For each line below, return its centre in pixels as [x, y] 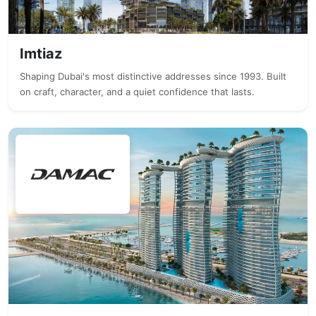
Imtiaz [41, 54]
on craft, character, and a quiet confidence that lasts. [137, 92]
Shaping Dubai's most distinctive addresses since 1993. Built [153, 76]
